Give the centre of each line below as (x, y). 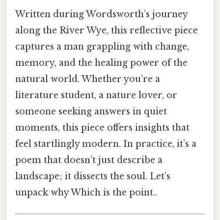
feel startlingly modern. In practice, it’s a (106, 144)
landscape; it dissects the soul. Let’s (93, 177)
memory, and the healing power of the (101, 63)
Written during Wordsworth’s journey (101, 14)
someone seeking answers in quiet (91, 112)
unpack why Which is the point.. (86, 193)
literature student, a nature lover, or (96, 96)
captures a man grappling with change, (102, 47)
